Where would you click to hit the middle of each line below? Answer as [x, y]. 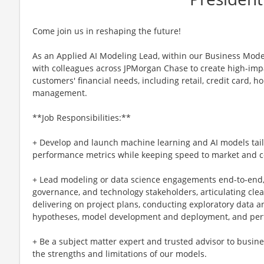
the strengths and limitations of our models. [120, 253]
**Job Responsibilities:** [82, 117]
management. [60, 93]
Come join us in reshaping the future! [107, 31]
